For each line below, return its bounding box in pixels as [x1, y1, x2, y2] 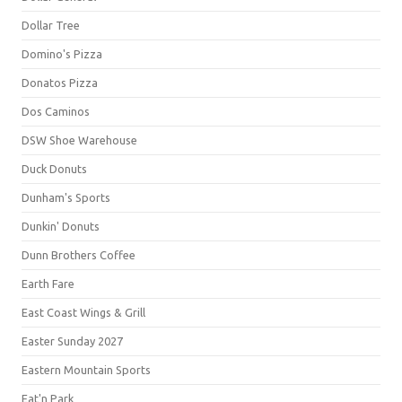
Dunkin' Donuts [22, 220, 100, 232]
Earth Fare [22, 277, 74, 290]
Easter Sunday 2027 [22, 335, 123, 347]
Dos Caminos [22, 105, 90, 118]
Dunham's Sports [22, 191, 110, 204]
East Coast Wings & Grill [22, 306, 145, 319]
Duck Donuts [22, 162, 87, 175]
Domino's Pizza [22, 48, 102, 60]
